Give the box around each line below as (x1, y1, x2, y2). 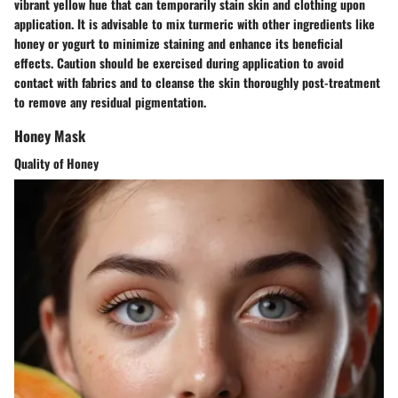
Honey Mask (14, 123, 85, 147)
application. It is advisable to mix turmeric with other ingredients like (14, 13, 375, 33)
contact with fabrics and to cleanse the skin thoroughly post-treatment (14, 72, 380, 92)
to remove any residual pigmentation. (14, 92, 206, 111)
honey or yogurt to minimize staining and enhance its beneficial (14, 33, 343, 52)
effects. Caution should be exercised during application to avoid (14, 52, 344, 72)
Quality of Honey (14, 153, 99, 172)
